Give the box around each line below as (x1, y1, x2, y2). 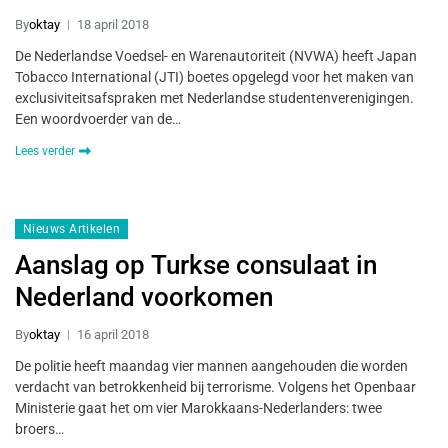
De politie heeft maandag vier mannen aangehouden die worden (15, 358, 408, 374)
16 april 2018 (77, 327, 149, 342)
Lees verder (15, 144, 75, 158)
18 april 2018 (77, 17, 149, 32)
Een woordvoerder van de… (15, 111, 181, 127)
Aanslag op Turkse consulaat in (15, 250, 377, 280)
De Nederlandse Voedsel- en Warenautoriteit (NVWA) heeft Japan (15, 48, 417, 64)
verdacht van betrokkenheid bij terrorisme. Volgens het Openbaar (15, 379, 416, 395)
